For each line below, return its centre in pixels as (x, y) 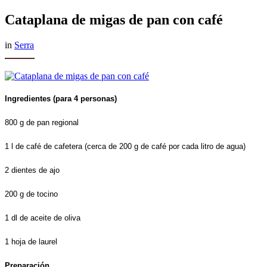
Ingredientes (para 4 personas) (61, 98)
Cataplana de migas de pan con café (114, 19)
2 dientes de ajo (32, 170)
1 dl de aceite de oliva (43, 218)
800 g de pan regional (42, 122)
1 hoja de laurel (31, 241)
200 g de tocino (31, 194)
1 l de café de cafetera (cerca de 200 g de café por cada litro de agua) (125, 146)
